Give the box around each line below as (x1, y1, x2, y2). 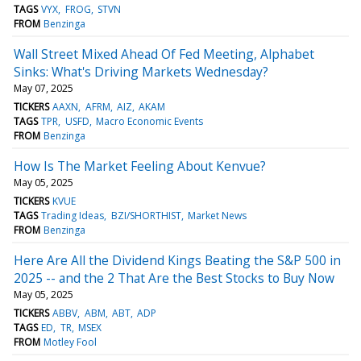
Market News (187, 208, 247, 222)
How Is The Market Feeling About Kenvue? (14, 156, 266, 175)
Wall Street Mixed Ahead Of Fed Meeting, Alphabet (14, 44, 314, 63)
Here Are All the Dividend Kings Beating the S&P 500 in (14, 251, 341, 269)
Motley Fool (44, 334, 98, 349)
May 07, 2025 (14, 81, 73, 95)
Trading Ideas (41, 208, 105, 222)
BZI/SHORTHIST (110, 208, 181, 222)
